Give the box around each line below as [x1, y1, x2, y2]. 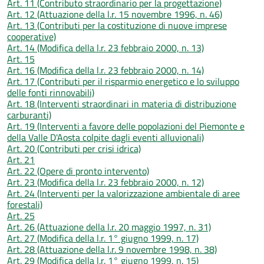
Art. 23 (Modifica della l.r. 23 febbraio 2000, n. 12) [7, 174, 204, 189]
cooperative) [7, 29, 56, 44]
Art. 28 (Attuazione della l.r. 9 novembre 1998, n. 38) [7, 242, 217, 256]
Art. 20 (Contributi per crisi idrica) [7, 141, 141, 156]
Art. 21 [7, 152, 35, 167]
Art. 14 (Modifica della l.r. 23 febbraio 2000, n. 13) [7, 40, 204, 55]
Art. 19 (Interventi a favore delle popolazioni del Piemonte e [7, 118, 245, 133]
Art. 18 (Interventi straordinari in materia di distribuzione [7, 96, 236, 111]
